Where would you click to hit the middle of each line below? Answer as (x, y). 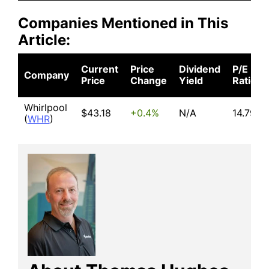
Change (148, 80)
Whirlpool (45, 107)
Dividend (199, 69)
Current (99, 69)
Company (46, 75)
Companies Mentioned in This (123, 23)
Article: (44, 40)
